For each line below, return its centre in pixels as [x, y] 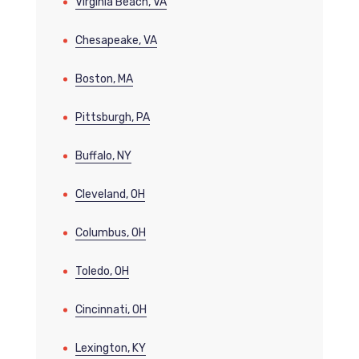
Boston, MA [104, 79]
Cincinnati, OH [111, 310]
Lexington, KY [110, 349]
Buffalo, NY [103, 156]
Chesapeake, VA [116, 41]
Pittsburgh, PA [112, 118]
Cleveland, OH [110, 195]
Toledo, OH [102, 272]
